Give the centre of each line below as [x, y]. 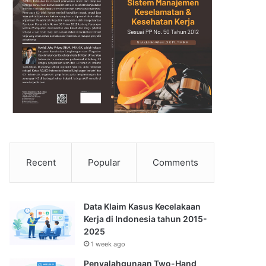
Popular [104, 163]
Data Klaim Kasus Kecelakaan [142, 207]
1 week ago [108, 244]
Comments [175, 163]
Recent [41, 163]
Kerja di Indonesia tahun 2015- [146, 219]
